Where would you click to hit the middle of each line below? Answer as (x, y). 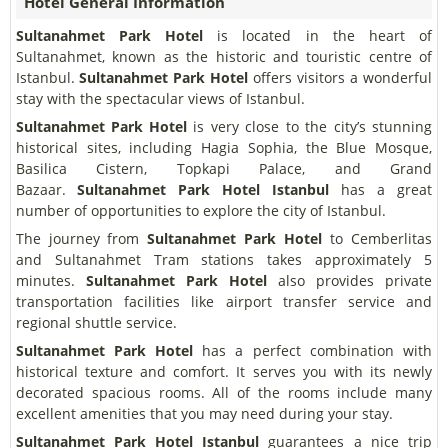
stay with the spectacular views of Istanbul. (160, 98)
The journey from (81, 238)
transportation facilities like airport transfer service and (224, 301)
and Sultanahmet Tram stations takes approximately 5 (224, 259)
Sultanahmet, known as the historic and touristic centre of (224, 56)
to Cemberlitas (377, 238)
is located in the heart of (317, 35)
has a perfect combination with (312, 350)
